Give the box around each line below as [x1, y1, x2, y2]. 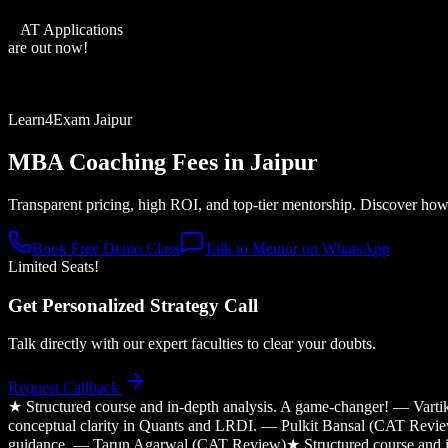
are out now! [8, 39, 88, 56]
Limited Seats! [8, 257, 99, 275]
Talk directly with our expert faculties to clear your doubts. [8, 335, 376, 353]
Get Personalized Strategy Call [8, 294, 258, 316]
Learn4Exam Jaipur [8, 111, 132, 128]
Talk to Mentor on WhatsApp [204, 239, 390, 257]
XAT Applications [8, 21, 123, 38]
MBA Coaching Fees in [8, 148, 244, 175]
